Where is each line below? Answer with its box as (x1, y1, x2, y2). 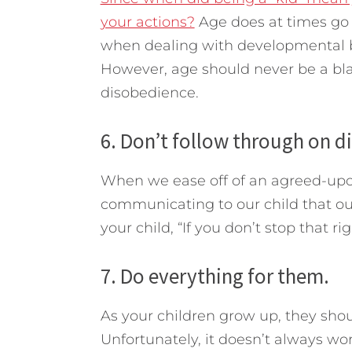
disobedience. (100, 83, 199, 101)
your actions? (100, 13, 195, 31)
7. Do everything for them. (100, 262, 329, 289)
